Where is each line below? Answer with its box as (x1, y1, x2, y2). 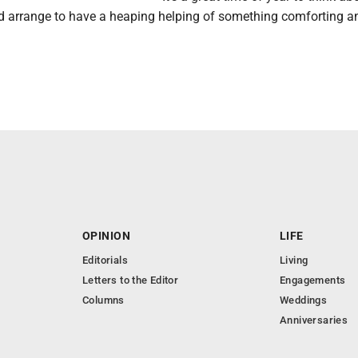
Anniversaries (280, 314, 348, 326)
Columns (82, 294, 125, 306)
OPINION (82, 229, 130, 242)
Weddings (280, 294, 328, 306)
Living (280, 254, 308, 266)
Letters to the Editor (82, 274, 179, 286)
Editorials (82, 254, 128, 266)
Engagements (280, 274, 346, 286)
